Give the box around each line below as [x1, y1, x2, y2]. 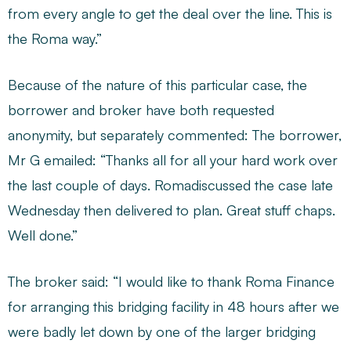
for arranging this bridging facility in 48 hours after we [8, 298, 339, 315]
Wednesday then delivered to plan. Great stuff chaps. [8, 201, 335, 219]
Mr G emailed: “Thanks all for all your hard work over [8, 151, 338, 168]
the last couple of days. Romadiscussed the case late [8, 176, 333, 194]
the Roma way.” [8, 30, 102, 47]
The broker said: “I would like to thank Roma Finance [8, 273, 335, 290]
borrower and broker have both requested [8, 101, 274, 118]
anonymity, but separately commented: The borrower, [8, 126, 342, 143]
